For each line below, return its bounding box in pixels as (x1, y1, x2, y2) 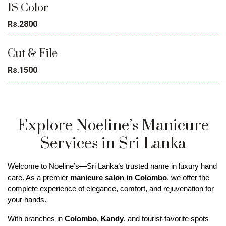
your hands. (8, 195, 48, 204)
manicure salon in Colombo (70, 173, 167, 182)
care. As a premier (8, 173, 70, 182)
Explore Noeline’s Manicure (17, 116, 209, 135)
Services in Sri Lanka (40, 134, 186, 153)
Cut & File (8, 46, 58, 61)
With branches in (8, 214, 65, 223)
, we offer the (167, 173, 209, 182)
